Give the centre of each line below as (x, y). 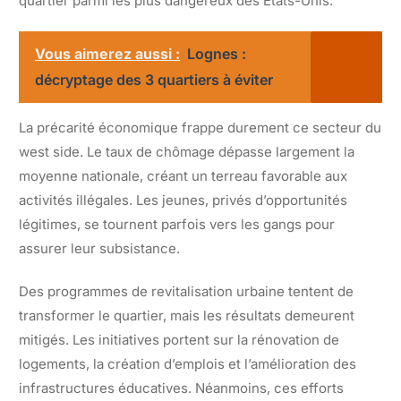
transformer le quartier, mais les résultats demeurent (187, 315)
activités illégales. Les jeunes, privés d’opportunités (183, 200)
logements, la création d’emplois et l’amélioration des (188, 363)
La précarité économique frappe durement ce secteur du (200, 127)
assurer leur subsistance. (99, 248)
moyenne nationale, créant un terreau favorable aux (183, 175)
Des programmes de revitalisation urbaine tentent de (186, 291)
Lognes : (217, 53)
